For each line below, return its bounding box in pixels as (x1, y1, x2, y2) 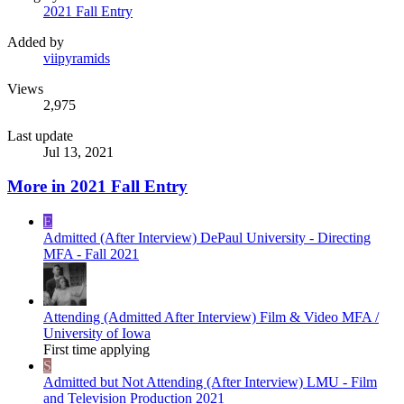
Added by (7, 33, 64, 50)
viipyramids (43, 50, 110, 66)
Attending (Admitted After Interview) (43, 308, 256, 325)
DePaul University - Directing (200, 229, 371, 245)
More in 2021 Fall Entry (7, 177, 188, 197)
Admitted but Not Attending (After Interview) (43, 373, 303, 390)
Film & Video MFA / (260, 308, 379, 325)
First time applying (43, 341, 150, 357)
